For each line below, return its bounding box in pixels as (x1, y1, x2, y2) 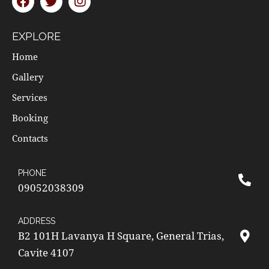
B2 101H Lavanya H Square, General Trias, (18, 228, 224, 243)
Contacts (12, 131, 48, 144)
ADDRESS (18, 216, 55, 226)
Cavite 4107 (18, 245, 74, 259)
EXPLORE (12, 29, 61, 43)
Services (12, 91, 47, 103)
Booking (12, 111, 48, 124)
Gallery (12, 70, 43, 83)
